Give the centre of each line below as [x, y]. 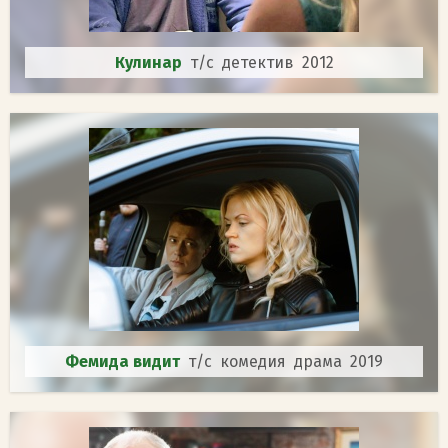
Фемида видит [126, 361]
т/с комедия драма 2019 [285, 361]
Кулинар [152, 62]
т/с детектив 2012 [261, 62]
